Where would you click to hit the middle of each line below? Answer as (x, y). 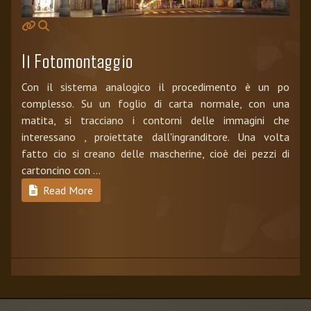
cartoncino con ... (61, 170)
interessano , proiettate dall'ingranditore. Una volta (155, 137)
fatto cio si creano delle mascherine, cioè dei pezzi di (155, 154)
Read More (67, 191)
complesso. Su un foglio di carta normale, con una (155, 104)
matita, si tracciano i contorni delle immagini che (155, 120)
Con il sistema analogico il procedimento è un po (155, 87)
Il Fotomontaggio (77, 61)
